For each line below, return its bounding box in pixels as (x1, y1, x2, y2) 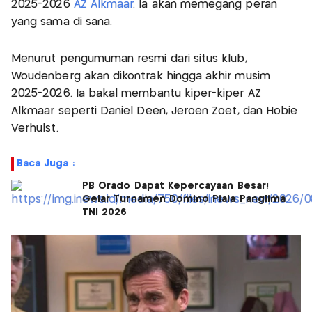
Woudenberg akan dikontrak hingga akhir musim (11, 70, 270, 81)
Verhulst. (11, 123, 58, 134)
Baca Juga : (17, 158, 75, 169)
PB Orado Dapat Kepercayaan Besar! (82, 180, 269, 191)
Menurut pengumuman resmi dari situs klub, (11, 53, 247, 64)
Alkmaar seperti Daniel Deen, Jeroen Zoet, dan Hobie (11, 105, 298, 116)
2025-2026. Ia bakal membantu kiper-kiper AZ (11, 88, 261, 99)
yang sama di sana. (11, 16, 113, 27)
